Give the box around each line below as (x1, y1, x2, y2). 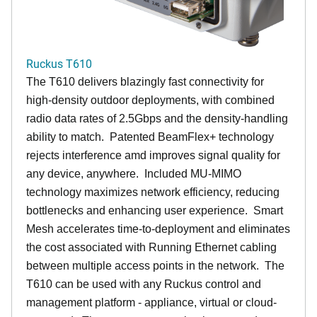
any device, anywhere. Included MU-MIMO (26, 167, 241, 180)
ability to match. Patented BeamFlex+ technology (26, 130, 274, 143)
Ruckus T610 (26, 55, 92, 71)
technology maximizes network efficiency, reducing (26, 185, 279, 198)
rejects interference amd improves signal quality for (26, 149, 280, 161)
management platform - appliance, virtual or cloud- (26, 296, 277, 309)
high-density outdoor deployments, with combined (26, 93, 275, 106)
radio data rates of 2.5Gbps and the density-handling (26, 112, 288, 125)
